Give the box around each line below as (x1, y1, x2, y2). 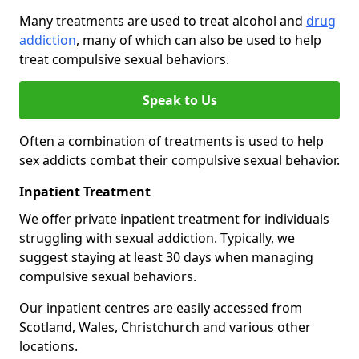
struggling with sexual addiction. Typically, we (19, 229, 295, 248)
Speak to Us (142, 91, 217, 110)
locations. (19, 337, 78, 356)
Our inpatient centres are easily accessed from (19, 299, 302, 317)
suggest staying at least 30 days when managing (19, 248, 313, 267)
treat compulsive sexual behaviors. (19, 50, 229, 69)
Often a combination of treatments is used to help (19, 132, 324, 151)
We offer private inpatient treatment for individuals (19, 210, 329, 228)
